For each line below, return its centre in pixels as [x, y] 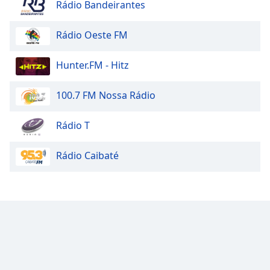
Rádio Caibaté [87, 156]
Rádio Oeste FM [92, 35]
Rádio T [73, 126]
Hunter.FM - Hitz [93, 65]
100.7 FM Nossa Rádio [106, 96]
